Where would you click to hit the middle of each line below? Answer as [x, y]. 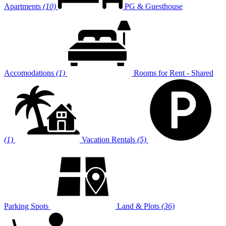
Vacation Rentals [108, 139]
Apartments [22, 6]
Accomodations [29, 73]
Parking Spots [26, 206]
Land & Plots [138, 206]
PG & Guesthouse [154, 6]
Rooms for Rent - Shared [174, 73]
